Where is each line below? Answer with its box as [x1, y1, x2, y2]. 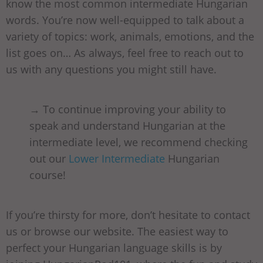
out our [29, 151, 69, 166]
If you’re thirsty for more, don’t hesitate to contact [6, 207, 250, 222]
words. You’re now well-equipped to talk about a [6, 12, 244, 27]
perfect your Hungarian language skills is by [6, 240, 222, 255]
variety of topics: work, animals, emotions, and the [6, 29, 254, 43]
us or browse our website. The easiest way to [6, 224, 228, 238]
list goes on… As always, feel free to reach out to [6, 45, 244, 60]
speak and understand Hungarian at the [29, 118, 225, 133]
